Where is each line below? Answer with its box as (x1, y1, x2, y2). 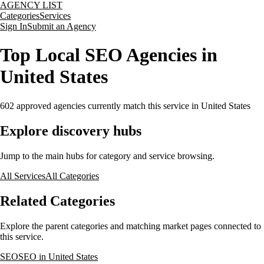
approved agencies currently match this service (14, 100, 189, 111)
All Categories (45, 170, 99, 181)
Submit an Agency (27, 21, 96, 31)
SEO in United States (18, 251, 98, 262)
